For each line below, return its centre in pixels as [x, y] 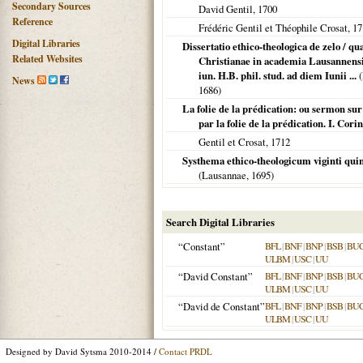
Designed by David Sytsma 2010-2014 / [82, 351]
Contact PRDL [186, 351]
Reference [32, 21]
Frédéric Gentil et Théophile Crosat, [275, 28]
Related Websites [47, 59]
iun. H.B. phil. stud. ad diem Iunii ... [278, 75]
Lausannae [224, 175]
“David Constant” [216, 276]
